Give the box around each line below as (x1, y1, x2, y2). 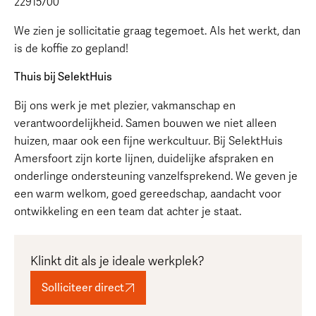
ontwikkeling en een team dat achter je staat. (13, 205, 241, 219)
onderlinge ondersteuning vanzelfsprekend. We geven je (13, 169, 298, 184)
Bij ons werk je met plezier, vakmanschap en (13, 99, 236, 114)
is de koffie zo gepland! (13, 41, 128, 56)
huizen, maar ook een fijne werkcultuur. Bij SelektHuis (13, 134, 283, 149)
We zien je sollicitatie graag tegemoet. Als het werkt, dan (13, 23, 300, 38)
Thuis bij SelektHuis (13, 70, 112, 85)
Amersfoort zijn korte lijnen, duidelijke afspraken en (13, 152, 274, 166)
